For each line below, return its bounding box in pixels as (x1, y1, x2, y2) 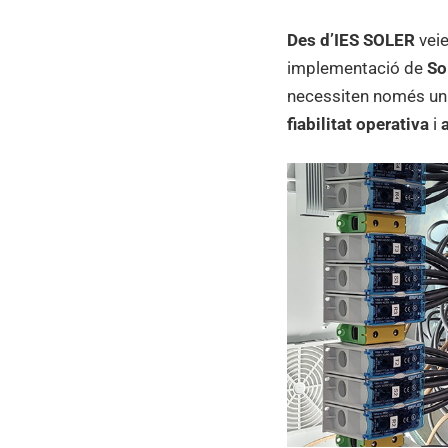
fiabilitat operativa (287, 113, 429, 134)
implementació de (287, 57, 427, 78)
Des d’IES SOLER (287, 29, 415, 50)
